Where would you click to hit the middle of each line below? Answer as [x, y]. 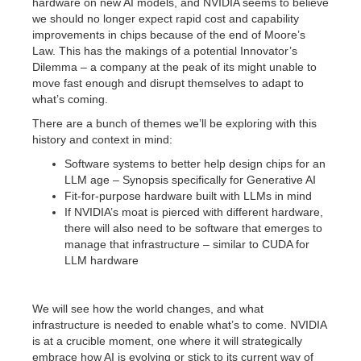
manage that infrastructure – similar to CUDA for [187, 244]
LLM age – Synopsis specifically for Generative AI [190, 180]
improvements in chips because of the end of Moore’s [169, 35]
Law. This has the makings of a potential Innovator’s [165, 51]
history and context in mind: [102, 139]
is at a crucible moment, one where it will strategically [167, 341]
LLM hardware [102, 260]
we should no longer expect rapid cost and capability [166, 19]
